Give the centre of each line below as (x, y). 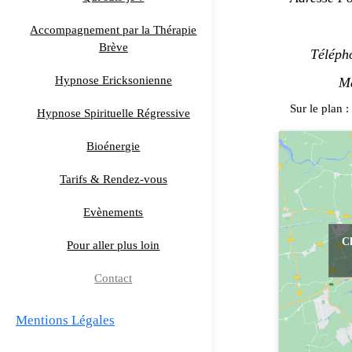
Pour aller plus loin (114, 245)
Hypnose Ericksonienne (113, 80)
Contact (114, 278)
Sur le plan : (317, 108)
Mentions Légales (65, 320)
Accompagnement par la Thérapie (114, 30)
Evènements (114, 212)
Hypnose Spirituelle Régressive (113, 113)
